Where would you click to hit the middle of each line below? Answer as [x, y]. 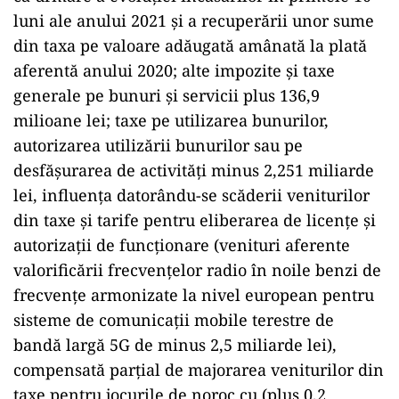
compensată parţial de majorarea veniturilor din [199, 370]
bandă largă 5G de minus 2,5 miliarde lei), [175, 345]
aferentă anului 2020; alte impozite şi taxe [174, 70]
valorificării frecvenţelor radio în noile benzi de [197, 270]
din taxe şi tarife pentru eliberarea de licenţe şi [195, 220]
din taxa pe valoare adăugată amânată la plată [190, 45]
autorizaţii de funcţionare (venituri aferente [182, 245]
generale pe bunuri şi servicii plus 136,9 [167, 95]
